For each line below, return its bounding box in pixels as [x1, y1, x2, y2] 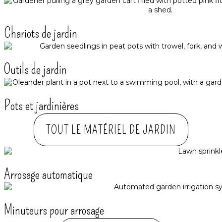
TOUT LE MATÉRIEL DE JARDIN [46, 122, 176, 137]
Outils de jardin [4, 60, 67, 77]
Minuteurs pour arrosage [4, 202, 104, 219]
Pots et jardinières [4, 97, 79, 113]
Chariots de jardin [4, 25, 77, 42]
